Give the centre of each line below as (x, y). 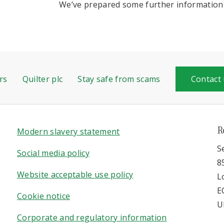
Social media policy (53, 153)
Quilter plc (42, 79)
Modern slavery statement (68, 131)
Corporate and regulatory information (92, 217)
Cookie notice (44, 196)
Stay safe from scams (119, 79)
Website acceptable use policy (75, 174)
